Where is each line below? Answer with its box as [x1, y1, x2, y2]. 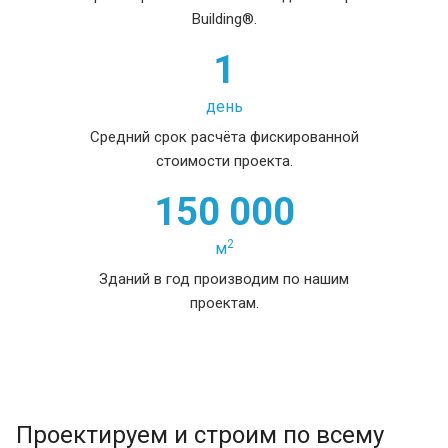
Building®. [191, 10, 257, 29]
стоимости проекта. [155, 152, 293, 171]
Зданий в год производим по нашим [99, 270, 349, 289]
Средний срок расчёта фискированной [89, 128, 359, 147]
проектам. [189, 294, 259, 313]
